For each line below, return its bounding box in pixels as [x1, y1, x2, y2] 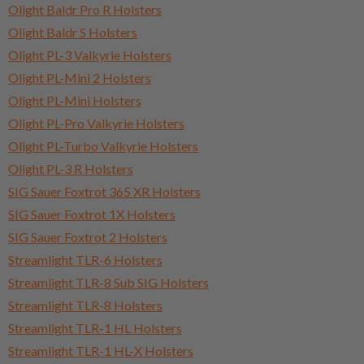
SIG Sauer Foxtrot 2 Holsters [8, 228, 167, 245]
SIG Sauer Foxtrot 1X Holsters [8, 206, 175, 222]
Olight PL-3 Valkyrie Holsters [8, 46, 171, 63]
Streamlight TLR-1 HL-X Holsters [8, 342, 193, 358]
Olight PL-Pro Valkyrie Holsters [8, 115, 184, 131]
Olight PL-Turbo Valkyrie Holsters [8, 137, 198, 154]
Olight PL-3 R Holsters [8, 160, 133, 176]
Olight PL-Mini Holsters [8, 92, 141, 108]
